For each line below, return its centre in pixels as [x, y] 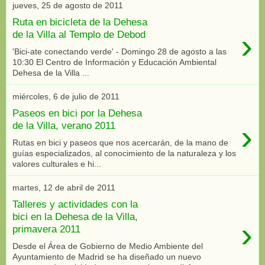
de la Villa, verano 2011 [64, 126]
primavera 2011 [46, 229]
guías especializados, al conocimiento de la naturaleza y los [124, 153]
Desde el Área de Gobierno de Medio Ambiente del [108, 246]
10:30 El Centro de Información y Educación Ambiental [114, 62]
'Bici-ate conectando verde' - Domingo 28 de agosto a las [119, 51]
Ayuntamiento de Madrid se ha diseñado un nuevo [107, 257]
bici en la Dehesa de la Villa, [75, 217]
